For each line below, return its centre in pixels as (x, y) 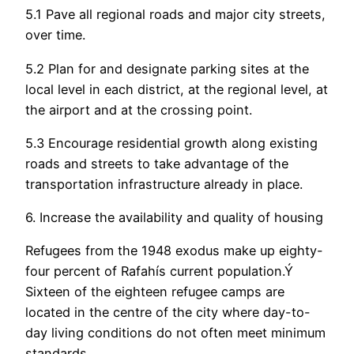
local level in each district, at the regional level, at (177, 89)
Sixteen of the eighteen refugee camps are (155, 292)
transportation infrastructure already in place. (164, 184)
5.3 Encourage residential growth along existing (171, 143)
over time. (55, 35)
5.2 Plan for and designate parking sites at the (167, 68)
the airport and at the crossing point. (139, 109)
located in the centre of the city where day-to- (168, 313)
